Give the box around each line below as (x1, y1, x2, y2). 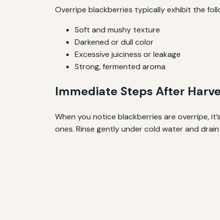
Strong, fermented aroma (75, 61, 165, 72)
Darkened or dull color (75, 36, 154, 47)
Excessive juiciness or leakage (75, 49, 181, 59)
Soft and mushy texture (75, 24, 160, 35)
